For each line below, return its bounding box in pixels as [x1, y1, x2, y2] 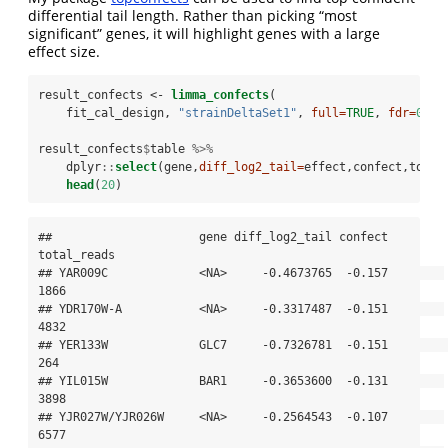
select [115, 159, 157, 174]
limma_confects [171, 87, 269, 102]
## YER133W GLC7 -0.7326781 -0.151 [38, 337, 388, 352]
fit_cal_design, [38, 105, 178, 120]
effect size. [28, 41, 100, 61]
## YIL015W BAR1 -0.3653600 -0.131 [38, 373, 388, 388]
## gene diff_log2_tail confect [38, 229, 388, 244]
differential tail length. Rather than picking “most [28, 5, 357, 25]
